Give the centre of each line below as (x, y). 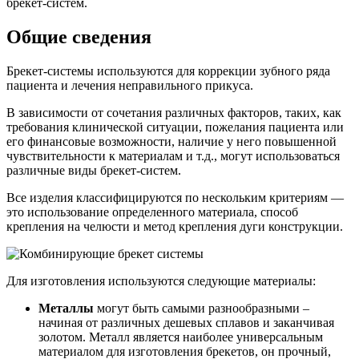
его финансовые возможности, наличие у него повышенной (171, 141)
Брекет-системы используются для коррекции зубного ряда (168, 71)
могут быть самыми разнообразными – (202, 308)
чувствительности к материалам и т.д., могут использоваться (173, 155)
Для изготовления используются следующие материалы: (161, 280)
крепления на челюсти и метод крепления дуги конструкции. (175, 226)
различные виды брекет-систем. (94, 170)
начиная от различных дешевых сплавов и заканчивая (186, 322)
